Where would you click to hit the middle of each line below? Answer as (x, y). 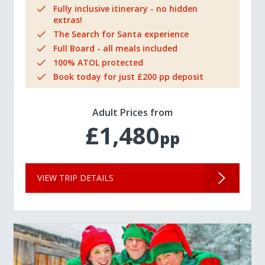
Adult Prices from (132, 112)
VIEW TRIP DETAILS (76, 177)
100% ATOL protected (98, 62)
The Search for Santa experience (121, 34)
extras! (68, 20)
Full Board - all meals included (116, 48)
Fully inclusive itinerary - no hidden (126, 8)
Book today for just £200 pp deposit (129, 76)
